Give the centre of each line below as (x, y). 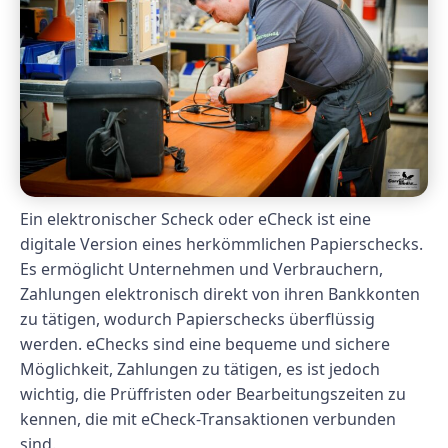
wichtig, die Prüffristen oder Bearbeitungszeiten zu (213, 394)
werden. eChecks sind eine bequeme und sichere (205, 344)
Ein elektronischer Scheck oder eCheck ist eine (195, 219)
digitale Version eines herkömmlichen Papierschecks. (221, 244)
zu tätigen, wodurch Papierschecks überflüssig (197, 319)
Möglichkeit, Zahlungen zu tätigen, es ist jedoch (200, 369)
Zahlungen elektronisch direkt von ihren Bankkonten (220, 294)
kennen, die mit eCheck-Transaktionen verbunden (208, 419)
